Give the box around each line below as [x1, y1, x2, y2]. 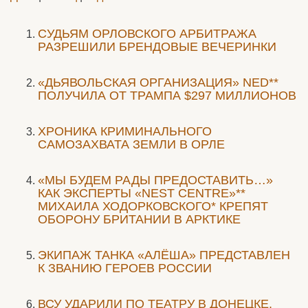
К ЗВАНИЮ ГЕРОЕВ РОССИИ [38, 261, 212, 275]
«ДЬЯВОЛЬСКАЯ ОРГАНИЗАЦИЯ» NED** [38, 76, 278, 89]
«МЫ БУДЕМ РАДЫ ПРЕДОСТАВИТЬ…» [38, 173, 273, 187]
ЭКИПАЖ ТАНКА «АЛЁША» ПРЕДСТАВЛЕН [38, 248, 290, 262]
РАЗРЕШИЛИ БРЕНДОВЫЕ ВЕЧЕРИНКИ [38, 40, 276, 54]
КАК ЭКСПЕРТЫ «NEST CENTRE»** [38, 186, 245, 200]
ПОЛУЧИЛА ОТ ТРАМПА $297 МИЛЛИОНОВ [38, 89, 296, 102]
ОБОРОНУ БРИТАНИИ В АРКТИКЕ [38, 212, 241, 226]
